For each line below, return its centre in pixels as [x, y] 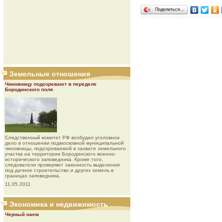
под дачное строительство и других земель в [59, 170]
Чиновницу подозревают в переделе [51, 84]
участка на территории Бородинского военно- [60, 154]
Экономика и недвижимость [59, 204]
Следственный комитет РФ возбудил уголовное [62, 138]
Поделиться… [170, 9]
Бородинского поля [29, 89]
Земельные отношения [50, 74]
